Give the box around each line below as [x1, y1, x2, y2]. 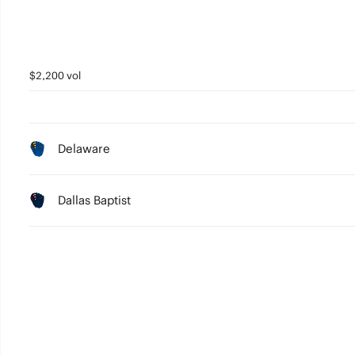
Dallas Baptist [57, 193, 131, 208]
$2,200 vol [29, 69, 81, 82]
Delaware [57, 141, 110, 156]
